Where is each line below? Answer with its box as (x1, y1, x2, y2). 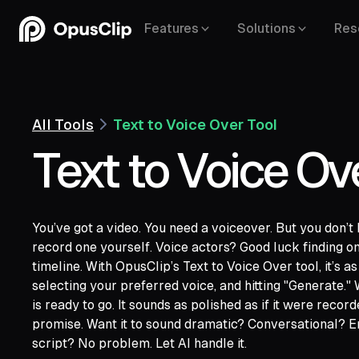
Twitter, (128, 291, 177, 305)
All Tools (32, 115, 94, 133)
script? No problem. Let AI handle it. (32, 335, 247, 351)
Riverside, (244, 291, 305, 305)
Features (144, 21, 199, 36)
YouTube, (269, 252, 327, 266)
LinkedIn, (59, 291, 115, 305)
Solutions (237, 21, 296, 36)
